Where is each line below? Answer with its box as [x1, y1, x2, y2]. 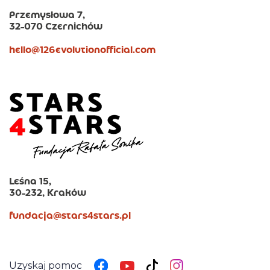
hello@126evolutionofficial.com [9, 46, 155, 55]
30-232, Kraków [9, 189, 86, 198]
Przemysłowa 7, [9, 11, 85, 20]
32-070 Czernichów [9, 23, 102, 31]
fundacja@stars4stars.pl [9, 212, 131, 221]
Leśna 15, [9, 178, 51, 186]
